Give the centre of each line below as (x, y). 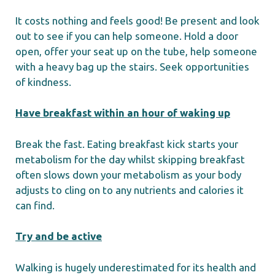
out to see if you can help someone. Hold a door (127, 36)
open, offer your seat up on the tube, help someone (136, 51)
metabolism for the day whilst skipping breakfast (130, 159)
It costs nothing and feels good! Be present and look (137, 20)
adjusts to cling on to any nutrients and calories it (130, 190)
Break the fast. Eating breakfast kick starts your (127, 144)
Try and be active (59, 236)
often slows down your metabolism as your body (128, 174)
